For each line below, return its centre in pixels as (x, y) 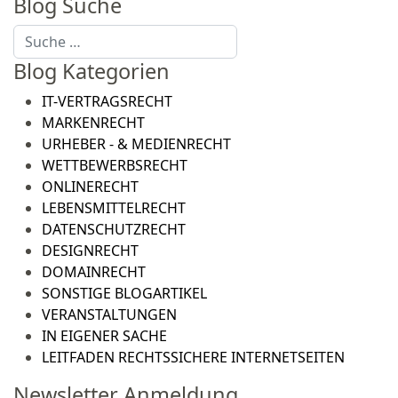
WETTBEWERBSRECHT (115, 165)
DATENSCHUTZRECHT (114, 229)
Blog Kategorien (92, 71)
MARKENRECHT (93, 123)
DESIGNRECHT (90, 251)
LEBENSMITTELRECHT (114, 208)
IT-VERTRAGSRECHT (107, 101)
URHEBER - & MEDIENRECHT (136, 144)
